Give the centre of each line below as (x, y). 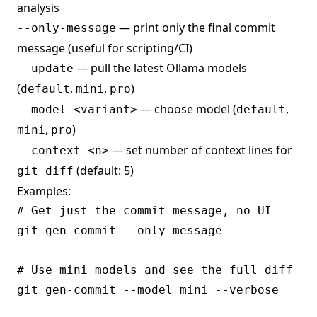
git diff (45, 171)
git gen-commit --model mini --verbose (148, 290)
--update (45, 69)
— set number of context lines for (201, 150)
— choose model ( (187, 109)
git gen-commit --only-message (120, 231)
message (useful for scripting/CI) (105, 48)
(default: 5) (104, 171)
